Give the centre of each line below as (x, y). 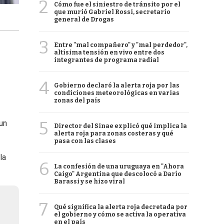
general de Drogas (84, 19)
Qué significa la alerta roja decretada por (121, 207)
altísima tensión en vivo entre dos (109, 52)
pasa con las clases (85, 141)
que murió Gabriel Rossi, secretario (112, 12)
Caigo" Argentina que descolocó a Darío (118, 174)
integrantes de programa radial (106, 60)
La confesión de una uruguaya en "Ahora (119, 166)
